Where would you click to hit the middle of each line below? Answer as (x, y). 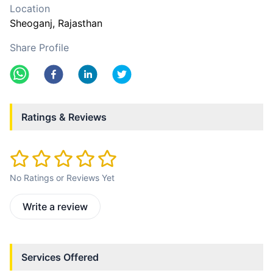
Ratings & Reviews (64, 117)
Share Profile (39, 48)
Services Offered (60, 257)
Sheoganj (31, 23)
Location (30, 9)
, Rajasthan (77, 23)
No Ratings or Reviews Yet (62, 178)
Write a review (55, 207)
